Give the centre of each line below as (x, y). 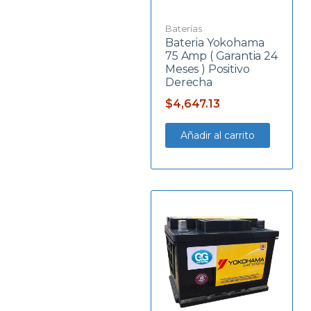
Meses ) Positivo (208, 69)
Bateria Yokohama (215, 42)
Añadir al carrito (218, 135)
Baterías (184, 28)
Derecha (189, 82)
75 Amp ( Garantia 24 (221, 56)
